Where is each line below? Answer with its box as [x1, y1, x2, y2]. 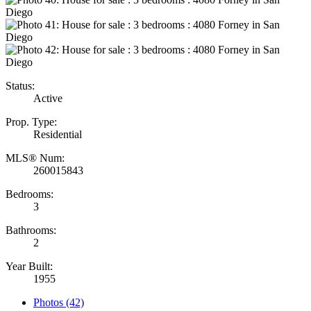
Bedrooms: [6, 188, 53, 201]
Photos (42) [33, 296, 84, 309]
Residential [33, 128, 82, 141]
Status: [6, 80, 35, 92]
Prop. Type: [6, 116, 57, 128]
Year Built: [6, 260, 53, 273]
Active [33, 92, 62, 105]
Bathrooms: [6, 224, 56, 237]
